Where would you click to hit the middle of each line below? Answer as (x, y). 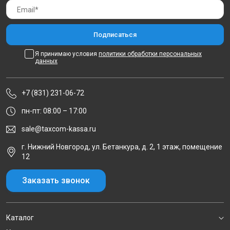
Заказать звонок (56, 180)
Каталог (20, 218)
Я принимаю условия (67, 54)
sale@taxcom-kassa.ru (59, 129)
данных (46, 61)
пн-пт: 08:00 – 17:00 (54, 111)
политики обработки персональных (150, 54)
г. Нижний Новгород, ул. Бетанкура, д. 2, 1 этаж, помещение (122, 147)
